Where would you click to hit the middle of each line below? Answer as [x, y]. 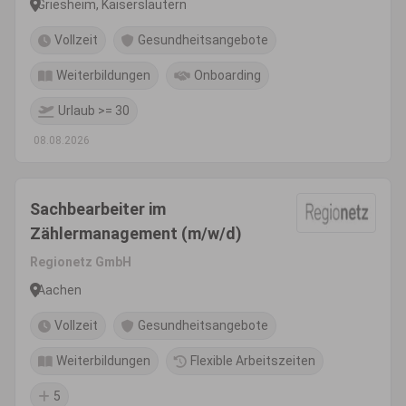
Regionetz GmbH [81, 262]
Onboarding [227, 75]
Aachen [59, 290]
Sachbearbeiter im [98, 209]
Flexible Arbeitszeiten [253, 361]
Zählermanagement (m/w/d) [136, 233]
